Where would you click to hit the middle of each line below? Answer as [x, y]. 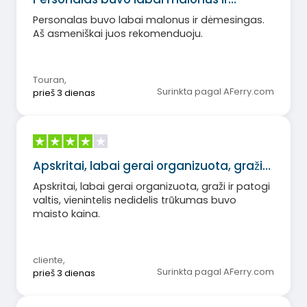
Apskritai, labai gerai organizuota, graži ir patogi [151, 187]
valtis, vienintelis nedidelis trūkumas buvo [135, 200]
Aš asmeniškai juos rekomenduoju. [118, 34]
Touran [49, 80]
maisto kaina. [66, 214]
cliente [48, 260]
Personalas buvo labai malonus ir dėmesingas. [149, 20]
